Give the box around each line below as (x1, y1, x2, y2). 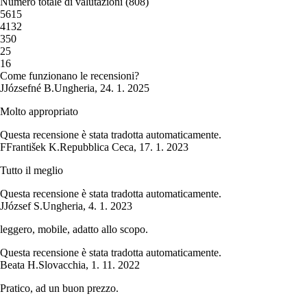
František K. (6, 141, 60, 153)
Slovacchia (38, 259, 86, 271)
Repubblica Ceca (60, 141, 134, 153)
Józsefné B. (4, 82, 54, 95)
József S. (4, 200, 42, 212)
